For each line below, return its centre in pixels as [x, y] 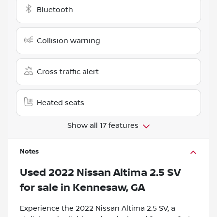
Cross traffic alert [68, 71]
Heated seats [61, 102]
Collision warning [69, 40]
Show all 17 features [103, 125]
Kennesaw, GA [109, 187]
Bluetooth [55, 9]
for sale [39, 187]
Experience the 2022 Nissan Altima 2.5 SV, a [98, 208]
